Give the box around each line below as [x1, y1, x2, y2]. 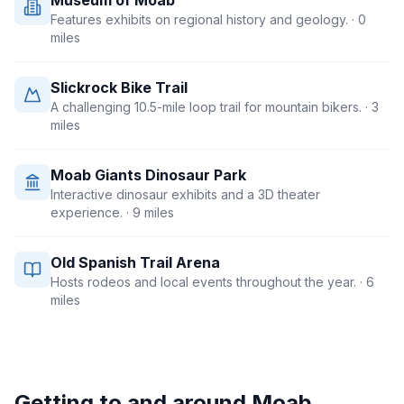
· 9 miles [123, 205, 174, 220]
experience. [50, 205, 123, 220]
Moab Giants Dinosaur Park [50, 166, 246, 184]
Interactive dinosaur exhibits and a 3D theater [50, 187, 320, 202]
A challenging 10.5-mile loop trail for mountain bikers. [50, 99, 362, 115]
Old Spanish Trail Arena [50, 253, 220, 271]
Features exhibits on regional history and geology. [50, 12, 348, 27]
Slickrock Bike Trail [50, 78, 188, 96]
